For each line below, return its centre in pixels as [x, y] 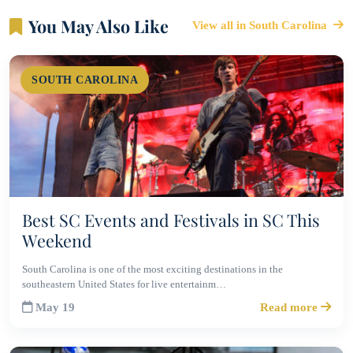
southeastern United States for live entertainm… [124, 284]
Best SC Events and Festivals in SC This [171, 219]
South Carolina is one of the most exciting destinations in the [152, 269]
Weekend [57, 240]
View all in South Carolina [261, 25]
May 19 [55, 307]
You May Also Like [98, 26]
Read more [290, 307]
